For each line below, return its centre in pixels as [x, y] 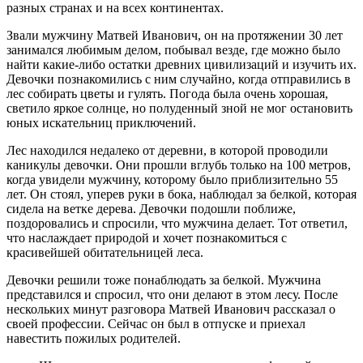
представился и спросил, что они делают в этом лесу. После [172, 295]
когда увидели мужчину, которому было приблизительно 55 [172, 180]
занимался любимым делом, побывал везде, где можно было [173, 50]
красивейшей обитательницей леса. [105, 253]
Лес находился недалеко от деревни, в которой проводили [167, 151]
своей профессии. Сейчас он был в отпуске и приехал [156, 324]
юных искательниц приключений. [101, 123]
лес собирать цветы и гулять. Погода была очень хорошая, [167, 94]
